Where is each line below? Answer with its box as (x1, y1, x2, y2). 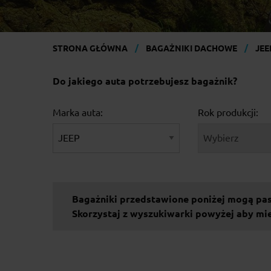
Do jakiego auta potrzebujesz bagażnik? (53, 75, 237, 87)
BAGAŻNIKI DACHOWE (146, 43, 237, 53)
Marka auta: (53, 106, 103, 118)
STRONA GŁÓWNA (53, 43, 128, 53)
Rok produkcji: (198, 106, 258, 118)
